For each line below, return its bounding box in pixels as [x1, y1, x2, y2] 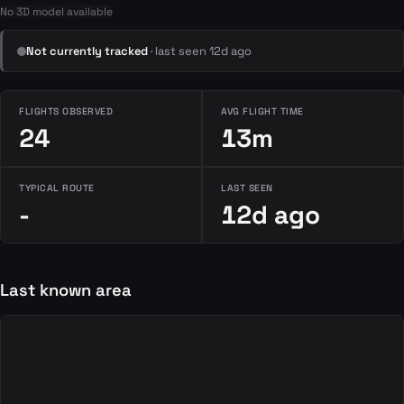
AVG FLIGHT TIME [221, 106, 304, 117]
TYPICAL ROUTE [19, 182, 95, 194]
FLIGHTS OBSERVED [19, 106, 114, 117]
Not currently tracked [26, 43, 148, 59]
